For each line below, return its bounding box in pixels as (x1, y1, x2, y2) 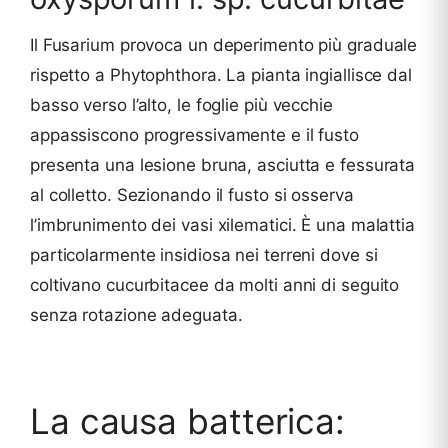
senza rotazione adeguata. (30, 305, 243, 326)
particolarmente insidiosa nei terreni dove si (30, 245, 378, 266)
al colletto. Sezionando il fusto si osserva (30, 185, 354, 206)
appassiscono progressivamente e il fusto (30, 125, 359, 146)
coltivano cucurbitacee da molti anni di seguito (30, 275, 400, 296)
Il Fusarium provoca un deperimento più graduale (30, 35, 418, 56)
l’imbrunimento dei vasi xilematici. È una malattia (30, 215, 415, 236)
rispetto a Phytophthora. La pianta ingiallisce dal (30, 65, 412, 86)
